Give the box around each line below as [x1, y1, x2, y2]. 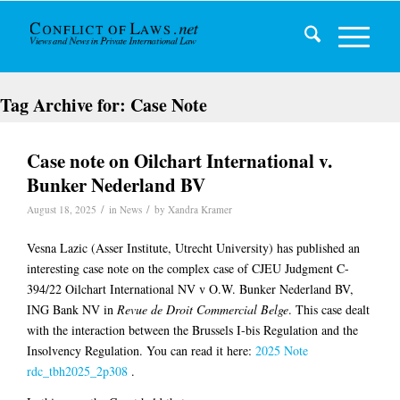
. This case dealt [288, 300, 370, 318]
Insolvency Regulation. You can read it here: [27, 341, 255, 359]
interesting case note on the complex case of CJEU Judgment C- [27, 259, 349, 277]
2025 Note [255, 341, 308, 359]
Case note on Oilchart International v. [27, 147, 332, 174]
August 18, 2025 [27, 203, 96, 216]
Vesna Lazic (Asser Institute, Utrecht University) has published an [27, 238, 360, 256]
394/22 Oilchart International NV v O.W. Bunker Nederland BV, [27, 279, 354, 297]
